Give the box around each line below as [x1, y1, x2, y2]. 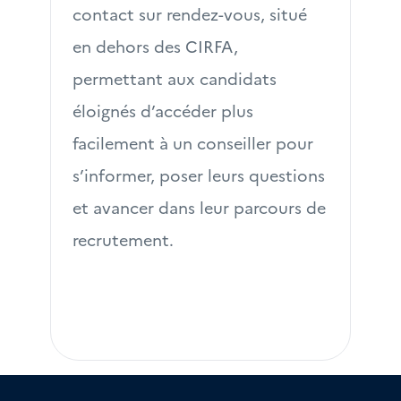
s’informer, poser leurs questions [73, 164, 325, 186]
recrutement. [73, 228, 174, 251]
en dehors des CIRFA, [73, 35, 238, 57]
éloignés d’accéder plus [73, 99, 253, 122]
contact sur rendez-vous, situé [73, 3, 307, 25]
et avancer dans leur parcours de [73, 196, 326, 218]
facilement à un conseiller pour [73, 132, 313, 154]
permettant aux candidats [73, 67, 277, 90]
